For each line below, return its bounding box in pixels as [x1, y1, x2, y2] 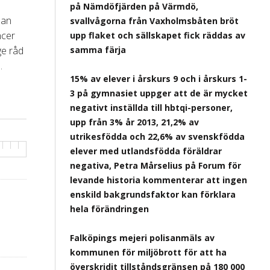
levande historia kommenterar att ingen [70, 174, 247, 186]
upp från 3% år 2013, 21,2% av [70, 116, 199, 128]
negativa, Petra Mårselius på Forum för [70, 160, 241, 171]
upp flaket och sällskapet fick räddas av [70, 30, 245, 41]
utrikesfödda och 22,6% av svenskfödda [70, 131, 245, 142]
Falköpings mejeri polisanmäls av [70, 232, 215, 243]
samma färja [70, 44, 126, 55]
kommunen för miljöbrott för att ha [70, 246, 227, 258]
